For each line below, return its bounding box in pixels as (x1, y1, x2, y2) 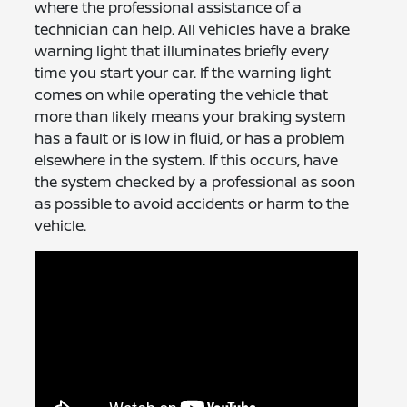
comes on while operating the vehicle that (35, 84, 329, 105)
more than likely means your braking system (35, 106, 347, 127)
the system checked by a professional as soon (35, 172, 356, 193)
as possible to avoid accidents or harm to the (35, 194, 350, 214)
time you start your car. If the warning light (35, 63, 332, 84)
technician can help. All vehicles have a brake (35, 19, 351, 40)
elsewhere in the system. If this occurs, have (35, 150, 339, 171)
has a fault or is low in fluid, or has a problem (35, 128, 346, 149)
